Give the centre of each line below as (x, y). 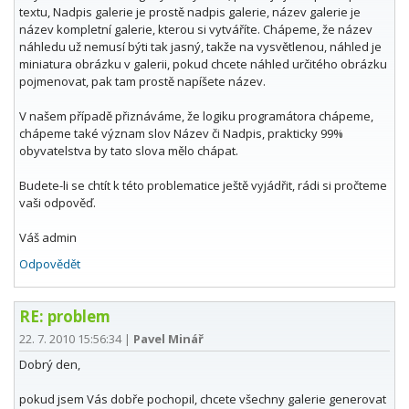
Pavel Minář (168, 339)
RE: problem (65, 317)
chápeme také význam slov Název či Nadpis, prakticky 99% (181, 134)
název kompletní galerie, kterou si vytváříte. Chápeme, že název (196, 30)
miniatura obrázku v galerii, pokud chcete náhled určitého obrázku (203, 64)
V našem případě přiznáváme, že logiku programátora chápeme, (196, 116)
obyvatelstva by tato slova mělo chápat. (129, 151)
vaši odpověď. (58, 203)
